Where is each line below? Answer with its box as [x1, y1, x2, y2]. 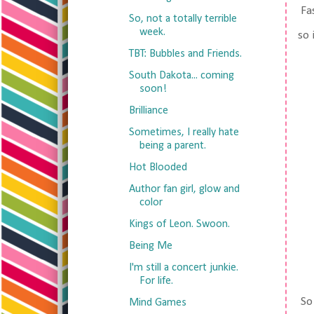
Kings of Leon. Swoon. [128, 219, 230, 230]
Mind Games [128, 297, 186, 308]
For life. [139, 275, 173, 287]
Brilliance [128, 105, 168, 116]
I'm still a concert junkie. [128, 262, 238, 273]
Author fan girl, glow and [128, 184, 240, 195]
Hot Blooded [128, 162, 187, 173]
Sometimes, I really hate [128, 127, 239, 138]
